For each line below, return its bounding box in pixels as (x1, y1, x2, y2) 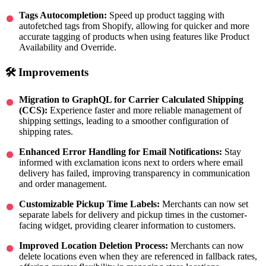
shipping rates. (19, 126, 73, 137)
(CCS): (19, 104, 47, 115)
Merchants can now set (160, 198, 248, 209)
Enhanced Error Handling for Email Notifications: (19, 146, 222, 157)
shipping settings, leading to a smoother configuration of (19, 115, 229, 126)
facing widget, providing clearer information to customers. (19, 220, 236, 230)
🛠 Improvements (5, 65, 88, 78)
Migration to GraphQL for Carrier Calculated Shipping (19, 94, 243, 104)
